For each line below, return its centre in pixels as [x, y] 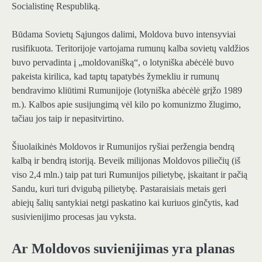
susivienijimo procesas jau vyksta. [74, 217]
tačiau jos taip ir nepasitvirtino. [68, 118]
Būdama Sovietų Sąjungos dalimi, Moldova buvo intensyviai [124, 34]
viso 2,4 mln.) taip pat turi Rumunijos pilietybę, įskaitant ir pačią [130, 175]
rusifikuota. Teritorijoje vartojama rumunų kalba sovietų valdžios [130, 48]
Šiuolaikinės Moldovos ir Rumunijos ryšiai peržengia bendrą [123, 147]
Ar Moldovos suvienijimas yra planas [123, 249]
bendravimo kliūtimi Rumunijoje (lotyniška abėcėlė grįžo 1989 [127, 90]
